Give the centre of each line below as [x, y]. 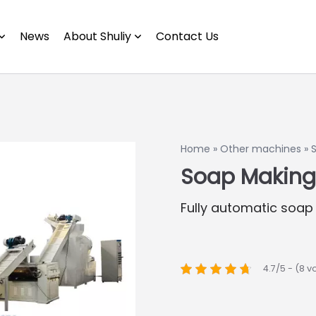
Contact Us [187, 36]
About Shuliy [97, 36]
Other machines [261, 149]
